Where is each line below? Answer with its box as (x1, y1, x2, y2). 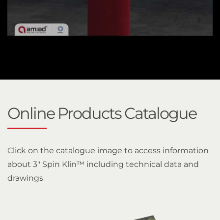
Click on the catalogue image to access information (7, 145, 209, 155)
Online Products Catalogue (7, 103, 196, 123)
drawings (7, 173, 43, 183)
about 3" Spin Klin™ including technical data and (7, 159, 199, 169)
